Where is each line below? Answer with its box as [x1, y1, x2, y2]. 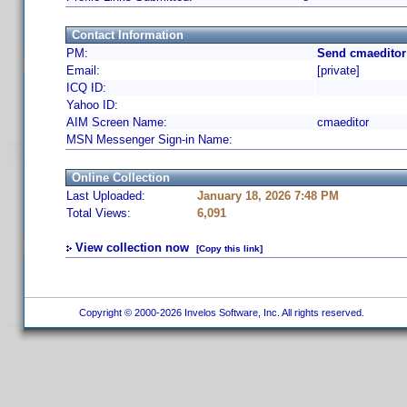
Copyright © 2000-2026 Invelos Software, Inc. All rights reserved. [73, 307, 367, 318]
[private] [317, 64, 360, 77]
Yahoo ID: [66, 98, 118, 112]
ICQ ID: [66, 81, 106, 94]
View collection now [75, 241, 189, 254]
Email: [66, 64, 100, 77]
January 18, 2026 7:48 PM [197, 189, 339, 203]
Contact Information [72, 28, 184, 42]
